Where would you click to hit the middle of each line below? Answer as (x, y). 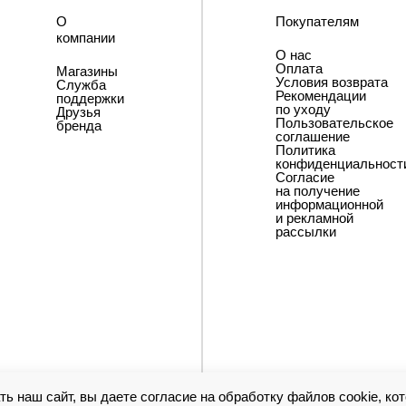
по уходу (303, 109)
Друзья (78, 112)
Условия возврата (332, 82)
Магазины (87, 71)
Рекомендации (321, 96)
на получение (318, 191)
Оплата (299, 68)
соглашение (313, 136)
